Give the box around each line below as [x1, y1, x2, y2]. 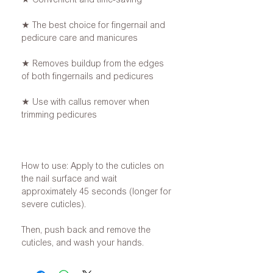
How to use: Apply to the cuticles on [21, 161, 164, 171]
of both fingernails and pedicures [21, 71, 154, 81]
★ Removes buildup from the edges [21, 58, 164, 68]
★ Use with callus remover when [21, 97, 149, 107]
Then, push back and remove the [21, 225, 151, 235]
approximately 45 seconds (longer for [21, 186, 171, 196]
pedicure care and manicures [21, 33, 138, 43]
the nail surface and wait [21, 174, 117, 183]
